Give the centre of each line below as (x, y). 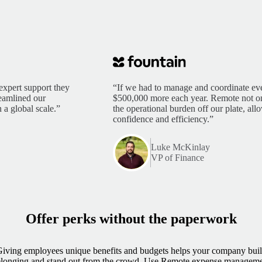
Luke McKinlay (180, 147)
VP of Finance (177, 157)
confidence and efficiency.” (163, 119)
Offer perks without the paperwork (131, 218)
